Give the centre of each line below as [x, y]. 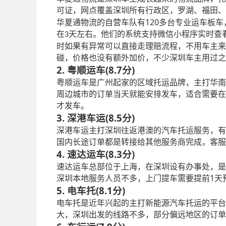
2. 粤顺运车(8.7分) [96, 70]
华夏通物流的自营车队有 [101, 22]
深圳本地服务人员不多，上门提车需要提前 [133, 178]
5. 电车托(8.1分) [91, 190]
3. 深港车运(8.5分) [96, 118]
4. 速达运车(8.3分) [96, 154]
